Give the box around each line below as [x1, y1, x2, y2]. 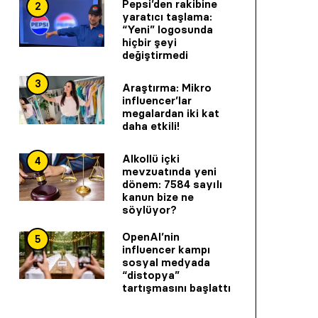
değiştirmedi [122, 48, 188, 62]
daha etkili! [122, 119, 180, 133]
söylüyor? [122, 202, 177, 216]
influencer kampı [122, 242, 210, 256]
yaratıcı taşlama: [122, 10, 212, 24]
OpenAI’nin [122, 229, 180, 243]
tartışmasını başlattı [122, 280, 231, 295]
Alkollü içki [122, 151, 180, 165]
